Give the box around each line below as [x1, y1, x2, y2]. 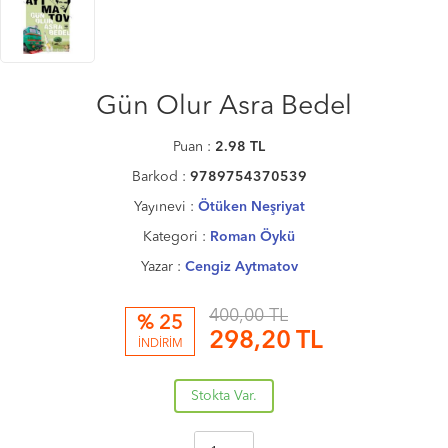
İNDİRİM [137, 338, 183, 351]
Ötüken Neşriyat [197, 200, 305, 215]
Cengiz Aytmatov [184, 260, 298, 275]
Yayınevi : [133, 200, 198, 215]
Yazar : [140, 260, 185, 275]
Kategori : [143, 230, 210, 245]
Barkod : [131, 170, 190, 185]
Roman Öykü [210, 230, 295, 245]
